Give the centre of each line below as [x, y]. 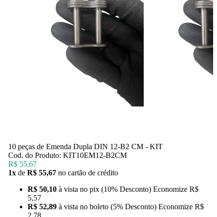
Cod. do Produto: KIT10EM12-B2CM [67, 155]
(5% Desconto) [134, 206]
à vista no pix [80, 189]
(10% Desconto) [127, 189]
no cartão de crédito [88, 172]
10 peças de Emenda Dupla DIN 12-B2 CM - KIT [85, 146]
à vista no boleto [84, 206]
